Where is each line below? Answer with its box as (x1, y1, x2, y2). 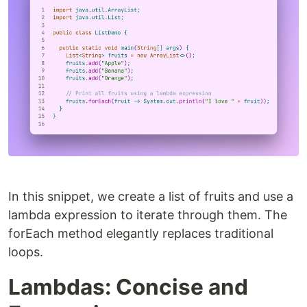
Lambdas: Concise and (8, 273, 248, 300)
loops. (8, 244, 43, 259)
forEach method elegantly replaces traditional (8, 225, 273, 241)
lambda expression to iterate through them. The (8, 207, 287, 222)
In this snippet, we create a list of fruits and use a (8, 188, 293, 204)
